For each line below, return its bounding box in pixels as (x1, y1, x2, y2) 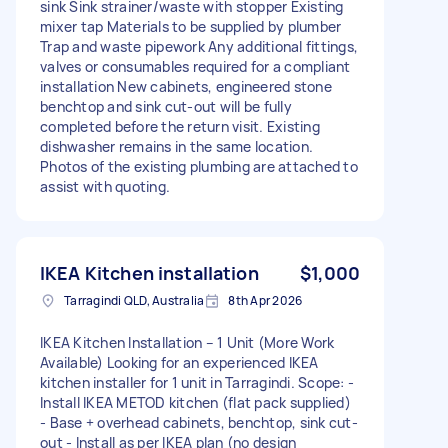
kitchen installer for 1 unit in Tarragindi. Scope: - (40, 372, 354, 392)
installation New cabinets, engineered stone (40, 76, 332, 96)
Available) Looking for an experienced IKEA (40, 352, 319, 372)
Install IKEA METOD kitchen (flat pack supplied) (40, 392, 351, 412)
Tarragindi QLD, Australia (64, 291, 205, 309)
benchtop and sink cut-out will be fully (40, 96, 292, 116)
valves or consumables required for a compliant (40, 56, 351, 76)
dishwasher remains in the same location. (40, 136, 313, 156)
